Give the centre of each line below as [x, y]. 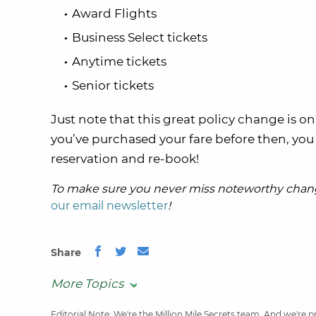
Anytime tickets [119, 62]
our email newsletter [109, 206]
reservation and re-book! [125, 159]
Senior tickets [113, 86]
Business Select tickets [140, 38]
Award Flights [114, 14]
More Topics [87, 284]
